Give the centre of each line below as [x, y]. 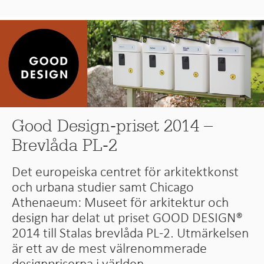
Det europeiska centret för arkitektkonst [126, 171]
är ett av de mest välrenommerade [110, 248]
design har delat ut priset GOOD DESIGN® [128, 217]
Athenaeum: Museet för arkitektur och [121, 202]
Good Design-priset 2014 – [113, 126]
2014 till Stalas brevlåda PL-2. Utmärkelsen [131, 232]
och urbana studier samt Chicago [103, 187]
